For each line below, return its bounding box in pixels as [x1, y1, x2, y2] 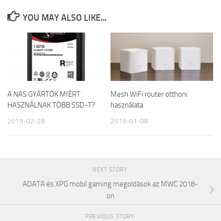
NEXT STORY [92, 166, 129, 173]
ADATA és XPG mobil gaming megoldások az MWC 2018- [23, 180, 198, 189]
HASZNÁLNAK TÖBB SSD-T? [7, 101, 95, 110]
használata [110, 101, 143, 110]
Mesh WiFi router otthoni [110, 90, 187, 99]
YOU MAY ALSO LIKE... [22, 12, 107, 24]
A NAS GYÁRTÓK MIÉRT [7, 90, 80, 99]
